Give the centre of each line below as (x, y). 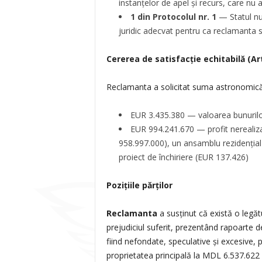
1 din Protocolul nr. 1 (173, 17)
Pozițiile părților (139, 185)
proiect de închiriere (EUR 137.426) (183, 157)
